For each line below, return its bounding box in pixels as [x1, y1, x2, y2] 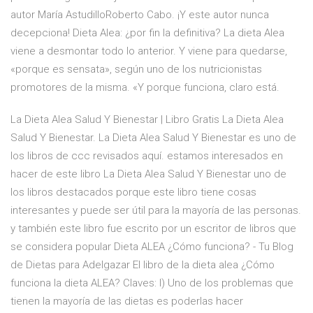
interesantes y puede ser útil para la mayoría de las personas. [10, 204, 301, 217]
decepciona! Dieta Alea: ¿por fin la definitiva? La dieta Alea [10, 27, 284, 40]
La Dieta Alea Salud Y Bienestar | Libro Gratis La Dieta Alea [10, 113, 284, 126]
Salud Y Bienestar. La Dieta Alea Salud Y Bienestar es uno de [10, 131, 296, 145]
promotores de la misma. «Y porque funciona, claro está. [10, 81, 279, 94]
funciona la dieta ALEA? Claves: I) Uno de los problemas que [10, 277, 293, 290]
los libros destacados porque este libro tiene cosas [10, 186, 256, 199]
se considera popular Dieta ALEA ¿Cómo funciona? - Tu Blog [10, 240, 293, 254]
